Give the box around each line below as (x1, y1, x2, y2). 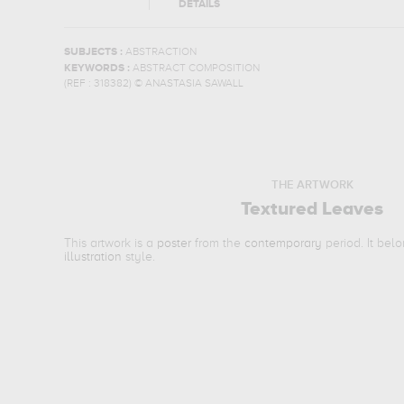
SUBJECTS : (63, 47, 125, 58)
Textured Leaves (241, 200, 384, 219)
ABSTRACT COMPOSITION (132, 63, 260, 74)
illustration (64, 251, 123, 263)
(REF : (63, 78, 94, 89)
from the (191, 237, 245, 250)
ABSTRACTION (124, 47, 197, 58)
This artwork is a (64, 237, 158, 250)
